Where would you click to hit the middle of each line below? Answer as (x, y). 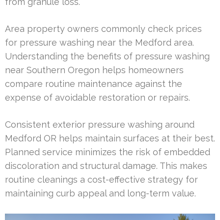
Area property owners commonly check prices (103, 28)
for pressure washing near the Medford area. (99, 42)
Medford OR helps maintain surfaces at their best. (110, 138)
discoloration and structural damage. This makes (106, 165)
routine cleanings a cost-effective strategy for (101, 179)
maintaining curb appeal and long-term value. (100, 193)
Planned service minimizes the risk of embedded (108, 152)
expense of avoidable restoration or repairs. (97, 97)
